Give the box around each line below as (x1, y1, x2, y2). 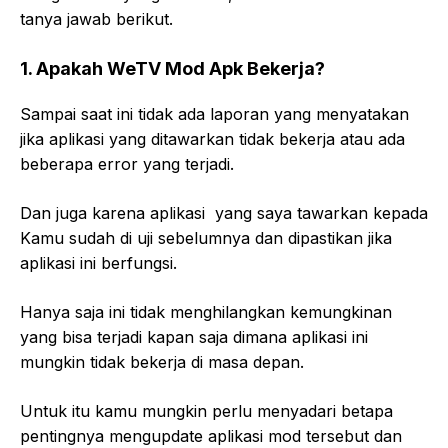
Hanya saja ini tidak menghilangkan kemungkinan (20, 301, 392, 322)
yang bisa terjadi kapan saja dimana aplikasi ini (20, 326, 368, 347)
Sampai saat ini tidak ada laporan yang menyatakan (20, 103, 409, 124)
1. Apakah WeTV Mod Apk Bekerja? (20, 57, 325, 79)
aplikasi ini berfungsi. (20, 252, 177, 273)
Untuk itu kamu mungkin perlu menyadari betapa (20, 400, 393, 421)
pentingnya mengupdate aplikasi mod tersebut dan (20, 425, 402, 446)
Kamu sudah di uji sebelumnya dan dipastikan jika (20, 227, 392, 248)
